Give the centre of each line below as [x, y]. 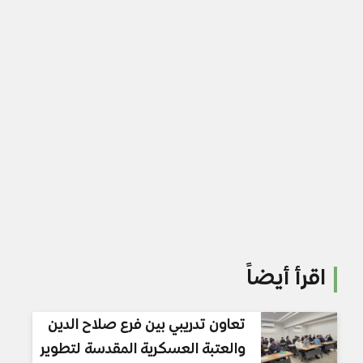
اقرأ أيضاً [286, 280]
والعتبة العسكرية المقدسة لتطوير [143, 350]
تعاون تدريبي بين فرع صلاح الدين [146, 325]
